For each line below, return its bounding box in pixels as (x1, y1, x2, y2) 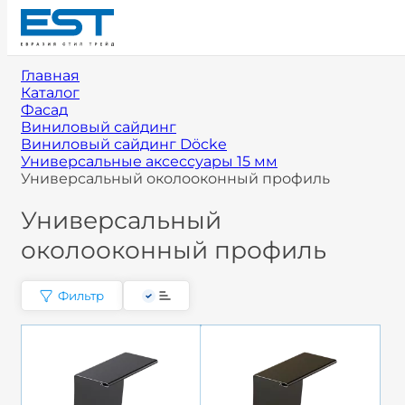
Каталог (21, 84, 80, 101)
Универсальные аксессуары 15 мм (21, 153, 278, 170)
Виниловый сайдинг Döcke (21, 136, 227, 153)
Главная (21, 67, 80, 84)
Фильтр (57, 288, 104, 304)
